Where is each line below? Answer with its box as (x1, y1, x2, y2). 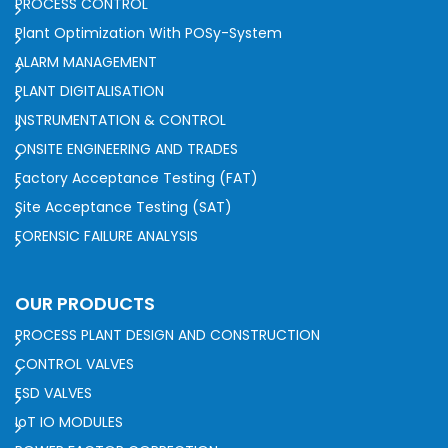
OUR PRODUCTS (15, 290, 155, 316)
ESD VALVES (15, 382, 92, 403)
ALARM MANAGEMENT (15, 51, 157, 72)
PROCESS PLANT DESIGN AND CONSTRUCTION (15, 324, 320, 345)
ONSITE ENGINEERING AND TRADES (15, 138, 238, 159)
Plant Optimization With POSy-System (15, 22, 282, 43)
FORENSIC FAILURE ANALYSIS (15, 225, 198, 246)
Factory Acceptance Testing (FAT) (15, 167, 258, 188)
